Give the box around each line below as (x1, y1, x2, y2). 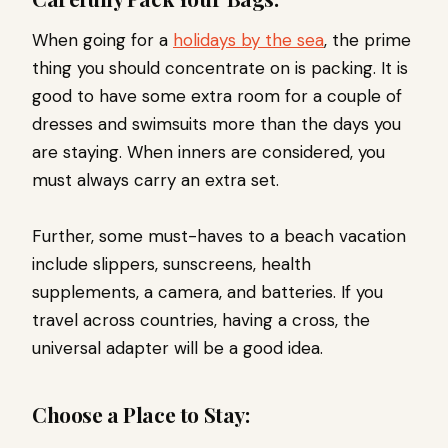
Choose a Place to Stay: (32, 400, 250, 429)
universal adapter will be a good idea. (32, 337, 323, 360)
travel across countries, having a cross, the (32, 309, 370, 332)
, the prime (324, 29, 411, 52)
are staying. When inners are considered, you (32, 141, 385, 164)
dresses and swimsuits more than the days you (32, 113, 401, 136)
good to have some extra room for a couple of (32, 85, 402, 108)
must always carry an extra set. (32, 169, 284, 192)
